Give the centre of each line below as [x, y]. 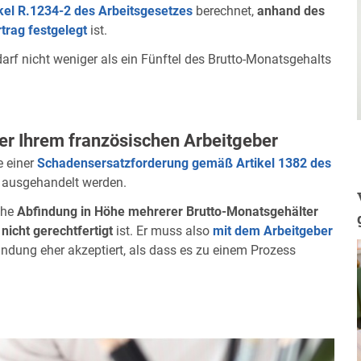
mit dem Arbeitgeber [273, 230]
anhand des [291, 10]
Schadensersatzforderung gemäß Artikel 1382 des [184, 163]
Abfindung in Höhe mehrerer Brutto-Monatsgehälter [168, 211]
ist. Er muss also [163, 230]
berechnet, [225, 10]
